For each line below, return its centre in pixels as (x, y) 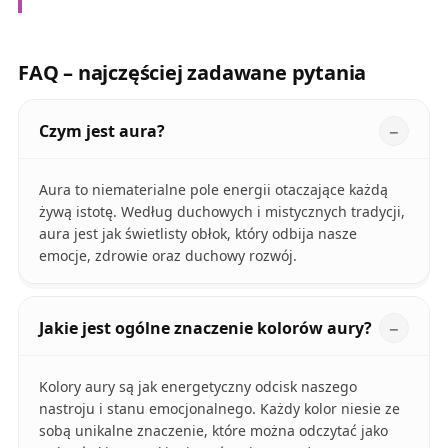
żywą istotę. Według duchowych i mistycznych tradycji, (221, 211)
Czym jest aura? (101, 130)
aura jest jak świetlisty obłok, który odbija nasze (197, 233)
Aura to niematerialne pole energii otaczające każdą (213, 189)
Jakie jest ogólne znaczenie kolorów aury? (205, 327)
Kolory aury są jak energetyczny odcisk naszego (197, 386)
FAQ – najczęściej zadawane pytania (192, 72)
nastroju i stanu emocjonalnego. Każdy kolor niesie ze (219, 408)
